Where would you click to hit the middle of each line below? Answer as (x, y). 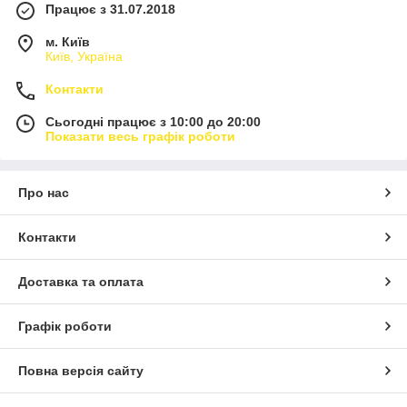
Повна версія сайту (81, 371)
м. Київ (68, 42)
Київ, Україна (84, 56)
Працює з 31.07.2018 (110, 9)
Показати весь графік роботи (140, 136)
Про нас (44, 193)
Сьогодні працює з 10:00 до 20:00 (153, 122)
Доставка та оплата (81, 282)
